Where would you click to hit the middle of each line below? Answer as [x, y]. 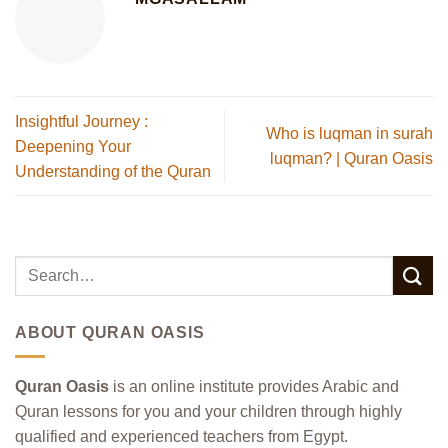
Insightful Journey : [81, 121]
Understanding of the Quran [113, 171]
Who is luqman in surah [349, 134]
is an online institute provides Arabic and [254, 387]
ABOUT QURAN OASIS [110, 332]
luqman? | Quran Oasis [351, 159]
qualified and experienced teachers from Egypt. [181, 437]
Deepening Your [73, 146]
